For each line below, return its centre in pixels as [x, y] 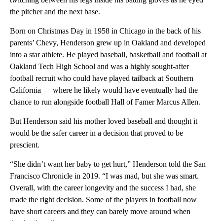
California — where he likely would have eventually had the [104, 90]
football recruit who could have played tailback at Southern [102, 78]
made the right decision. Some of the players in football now [103, 199]
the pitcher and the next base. [55, 11]
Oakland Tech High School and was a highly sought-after [99, 66]
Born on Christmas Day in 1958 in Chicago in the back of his [105, 31]
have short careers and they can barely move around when [100, 211]
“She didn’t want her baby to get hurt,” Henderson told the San [108, 164]
